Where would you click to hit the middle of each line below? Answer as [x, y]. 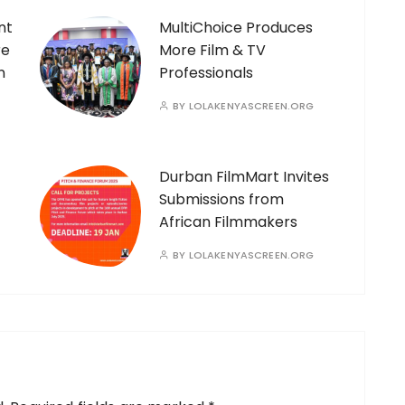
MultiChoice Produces [236, 28]
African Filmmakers [228, 222]
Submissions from [221, 200]
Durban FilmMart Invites [244, 177]
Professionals [206, 73]
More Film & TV [212, 51]
